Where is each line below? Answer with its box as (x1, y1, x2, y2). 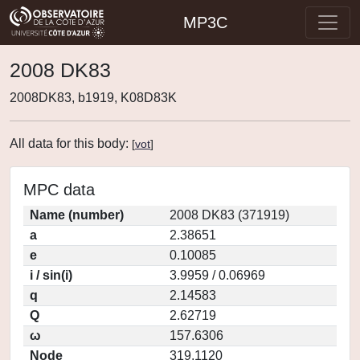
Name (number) (30, 208, 124, 222)
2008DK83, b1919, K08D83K (10, 91, 177, 104)
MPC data (23, 181, 95, 198)
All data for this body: (10, 137, 132, 150)
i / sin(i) (30, 268, 72, 282)
